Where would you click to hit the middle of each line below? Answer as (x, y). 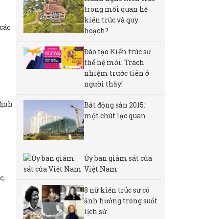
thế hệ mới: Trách (114, 62)
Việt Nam (100, 169)
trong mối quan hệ (116, 9)
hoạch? (96, 30)
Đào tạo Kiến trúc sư (117, 51)
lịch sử (95, 211)
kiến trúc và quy (111, 20)
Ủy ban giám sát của (118, 158)
